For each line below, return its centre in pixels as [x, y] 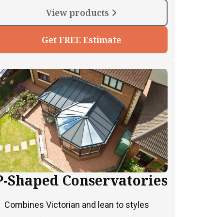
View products [78, 13]
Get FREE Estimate [81, 40]
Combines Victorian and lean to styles [77, 205]
